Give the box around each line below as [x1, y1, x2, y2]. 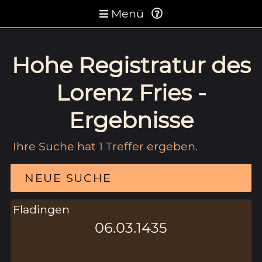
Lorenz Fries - [56, 78, 206, 106]
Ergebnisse [68, 106, 194, 134]
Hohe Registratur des [11, 51, 251, 79]
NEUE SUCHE [24, 170, 112, 185]
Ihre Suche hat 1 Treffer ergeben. [13, 139, 198, 153]
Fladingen [13, 202, 70, 216]
